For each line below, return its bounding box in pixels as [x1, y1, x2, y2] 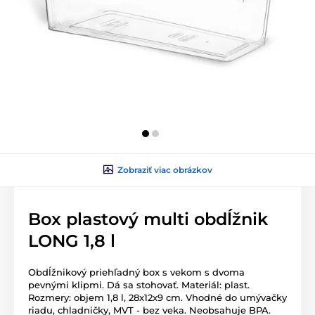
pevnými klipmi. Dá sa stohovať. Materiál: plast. [28, 278, 250, 290]
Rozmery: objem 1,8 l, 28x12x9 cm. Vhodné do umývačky [28, 291, 287, 303]
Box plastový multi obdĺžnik [28, 208, 268, 229]
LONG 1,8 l [28, 230, 115, 251]
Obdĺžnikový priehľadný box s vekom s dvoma [28, 266, 245, 278]
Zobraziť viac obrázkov [117, 164, 212, 175]
